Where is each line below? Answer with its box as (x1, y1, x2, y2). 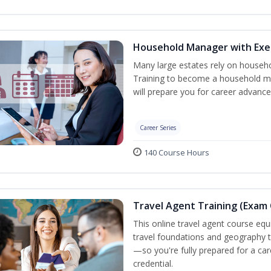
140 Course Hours (143, 147, 209, 158)
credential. (132, 258, 173, 269)
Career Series (139, 123, 176, 132)
